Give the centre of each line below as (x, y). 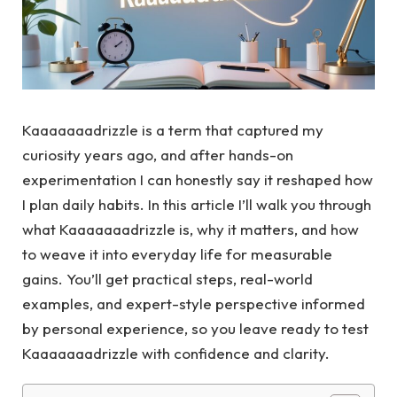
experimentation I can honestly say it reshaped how (198, 179)
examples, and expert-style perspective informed (194, 304)
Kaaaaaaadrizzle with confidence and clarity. (176, 353)
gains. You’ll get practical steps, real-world (167, 279)
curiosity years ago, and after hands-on (158, 155)
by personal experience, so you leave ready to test (195, 328)
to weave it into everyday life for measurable (177, 254)
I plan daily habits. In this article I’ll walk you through (197, 204)
